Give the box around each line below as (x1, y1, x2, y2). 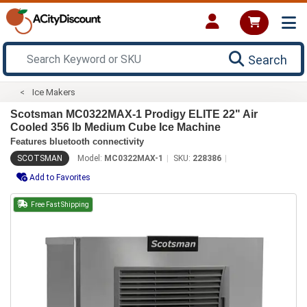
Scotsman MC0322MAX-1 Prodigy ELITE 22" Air (10, 108, 258, 120)
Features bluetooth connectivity (10, 136, 144, 147)
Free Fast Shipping (29, 200, 89, 208)
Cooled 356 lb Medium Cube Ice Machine (10, 121, 221, 133)
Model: (77, 153, 104, 163)
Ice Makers (32, 86, 76, 97)
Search (248, 52, 287, 67)
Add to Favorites (29, 172, 90, 182)
